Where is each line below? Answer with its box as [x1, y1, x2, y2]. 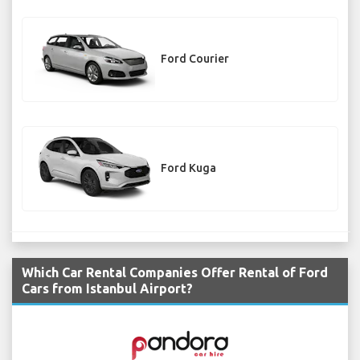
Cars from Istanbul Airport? [22, 281, 193, 297]
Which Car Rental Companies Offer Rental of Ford [22, 265, 328, 280]
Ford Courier [161, 52, 229, 66]
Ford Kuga [161, 162, 216, 175]
